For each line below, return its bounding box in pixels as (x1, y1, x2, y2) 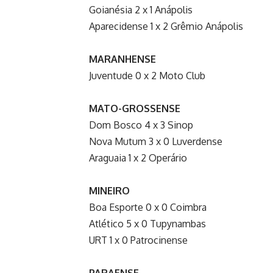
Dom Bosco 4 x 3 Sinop (89, 118, 193, 131)
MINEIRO (89, 184, 130, 197)
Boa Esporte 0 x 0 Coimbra (89, 200, 207, 213)
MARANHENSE (89, 52, 156, 65)
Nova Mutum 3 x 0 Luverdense (89, 135, 222, 147)
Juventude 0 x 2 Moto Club (89, 69, 205, 82)
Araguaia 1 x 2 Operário (89, 151, 187, 164)
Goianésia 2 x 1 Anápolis (89, 3, 193, 16)
